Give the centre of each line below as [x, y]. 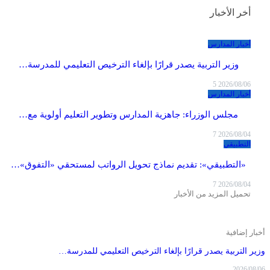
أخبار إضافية [246, 232]
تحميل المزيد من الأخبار [212, 193]
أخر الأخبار [230, 12]
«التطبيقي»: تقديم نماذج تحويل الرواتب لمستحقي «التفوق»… [129, 164]
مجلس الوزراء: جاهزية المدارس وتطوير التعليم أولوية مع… [129, 114]
